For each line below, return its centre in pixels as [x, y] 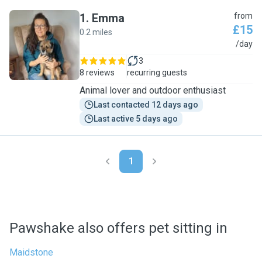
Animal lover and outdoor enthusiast [153, 90]
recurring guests [157, 73]
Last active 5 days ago [136, 119]
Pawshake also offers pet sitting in [118, 228]
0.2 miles [96, 32]
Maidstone [31, 252]
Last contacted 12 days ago [146, 105]
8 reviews [97, 73]
